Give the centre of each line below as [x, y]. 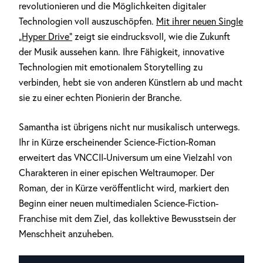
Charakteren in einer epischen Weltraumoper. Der [117, 173]
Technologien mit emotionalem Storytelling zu [111, 67]
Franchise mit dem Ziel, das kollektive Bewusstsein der [127, 218]
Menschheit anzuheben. [66, 234]
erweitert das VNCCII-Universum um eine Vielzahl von [125, 157]
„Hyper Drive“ [45, 36]
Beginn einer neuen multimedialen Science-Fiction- [119, 203]
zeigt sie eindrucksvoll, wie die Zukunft [151, 36]
